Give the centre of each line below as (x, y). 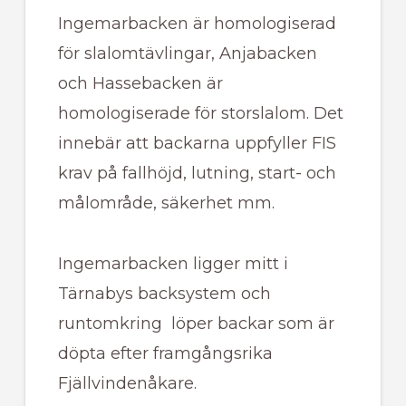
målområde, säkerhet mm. (166, 203)
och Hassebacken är (140, 84)
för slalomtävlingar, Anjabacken (187, 54)
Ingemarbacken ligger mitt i (173, 264)
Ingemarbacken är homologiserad (197, 24)
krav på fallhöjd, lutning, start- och (197, 174)
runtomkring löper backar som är (196, 324)
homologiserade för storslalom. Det (200, 114)
